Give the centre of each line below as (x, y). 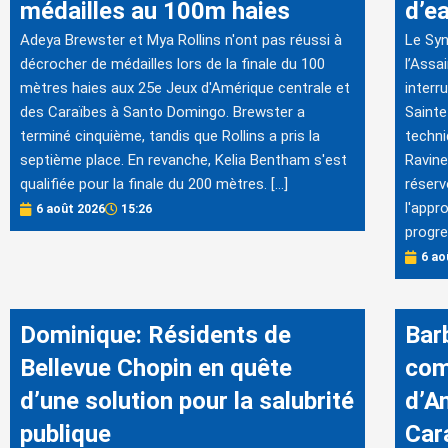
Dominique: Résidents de (155, 335)
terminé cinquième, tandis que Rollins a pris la (170, 135)
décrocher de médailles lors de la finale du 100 (172, 63)
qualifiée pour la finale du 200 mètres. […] (154, 183)
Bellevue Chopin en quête (156, 368)
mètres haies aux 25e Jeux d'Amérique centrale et (185, 87)
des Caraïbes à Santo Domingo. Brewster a (162, 111)
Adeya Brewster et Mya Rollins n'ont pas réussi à (181, 39)
